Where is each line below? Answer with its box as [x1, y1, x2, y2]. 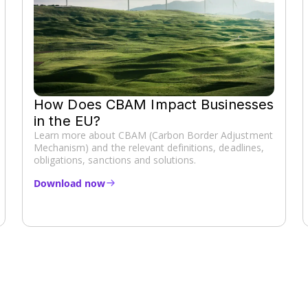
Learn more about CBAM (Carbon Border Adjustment [34, 128, 273, 142]
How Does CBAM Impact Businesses [34, 96, 274, 113]
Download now [34, 176, 105, 190]
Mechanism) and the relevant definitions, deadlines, [34, 140, 264, 154]
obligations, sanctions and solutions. [34, 153, 197, 166]
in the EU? [34, 112, 105, 129]
